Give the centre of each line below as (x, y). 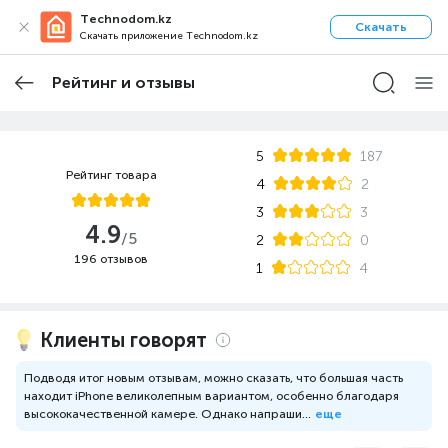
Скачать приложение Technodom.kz (169, 36)
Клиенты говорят (123, 340)
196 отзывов (111, 259)
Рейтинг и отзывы (123, 82)
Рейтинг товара (111, 175)
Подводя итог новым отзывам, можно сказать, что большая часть (213, 378)
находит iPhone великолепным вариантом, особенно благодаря (211, 396)
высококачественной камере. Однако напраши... (167, 414)
